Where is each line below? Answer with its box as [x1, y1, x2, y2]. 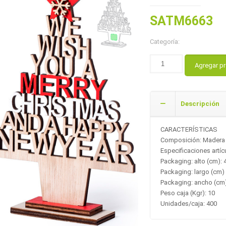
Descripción [181, 100, 220, 107]
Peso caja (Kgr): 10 [160, 189, 215, 197]
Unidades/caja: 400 [160, 200, 217, 207]
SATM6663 [150, 14, 213, 28]
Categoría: [150, 38, 180, 45]
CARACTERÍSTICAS [160, 126, 218, 133]
